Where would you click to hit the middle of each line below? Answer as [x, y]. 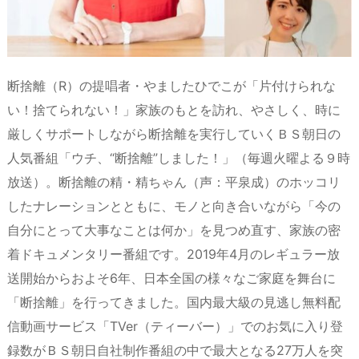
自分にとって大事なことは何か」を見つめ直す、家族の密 [174, 230]
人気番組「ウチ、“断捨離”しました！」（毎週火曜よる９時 [179, 157]
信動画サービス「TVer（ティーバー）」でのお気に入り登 [175, 326]
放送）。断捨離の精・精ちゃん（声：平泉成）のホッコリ [174, 182]
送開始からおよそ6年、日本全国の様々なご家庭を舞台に [171, 278]
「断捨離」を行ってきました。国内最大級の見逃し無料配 [174, 302]
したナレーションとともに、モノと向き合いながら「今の [174, 206]
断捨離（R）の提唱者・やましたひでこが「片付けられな [171, 85]
